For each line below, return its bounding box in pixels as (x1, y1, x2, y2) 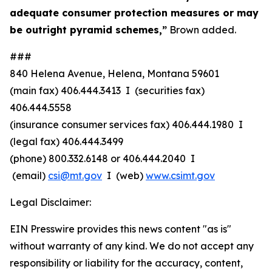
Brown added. (167, 24, 236, 36)
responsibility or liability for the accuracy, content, (10, 257, 243, 269)
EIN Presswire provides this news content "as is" (10, 223, 231, 235)
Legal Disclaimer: (10, 196, 91, 208)
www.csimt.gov (146, 169, 215, 182)
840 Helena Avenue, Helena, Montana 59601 (10, 67, 219, 80)
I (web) (102, 169, 146, 182)
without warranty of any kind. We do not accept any (10, 240, 254, 252)
